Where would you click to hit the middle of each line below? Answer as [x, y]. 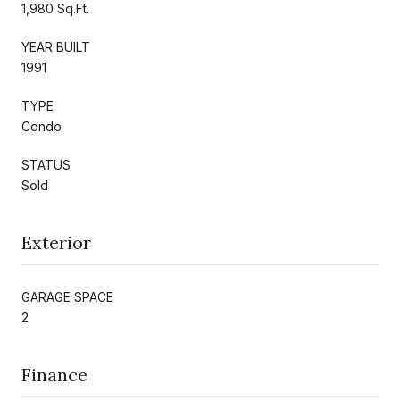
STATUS [46, 164]
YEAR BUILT [56, 46]
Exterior [56, 242]
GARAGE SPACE [67, 296]
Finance [54, 374]
